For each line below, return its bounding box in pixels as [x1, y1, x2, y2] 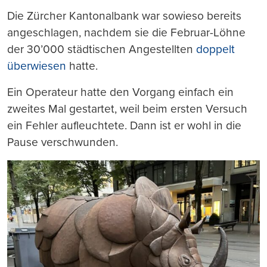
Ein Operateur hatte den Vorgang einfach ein [7, 85, 234, 99]
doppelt [196, 42, 235, 56]
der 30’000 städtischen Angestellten [7, 42, 196, 56]
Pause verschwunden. [7, 135, 118, 149]
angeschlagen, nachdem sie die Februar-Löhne [7, 26, 246, 39]
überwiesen [7, 59, 66, 73]
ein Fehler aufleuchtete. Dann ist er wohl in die [7, 119, 241, 132]
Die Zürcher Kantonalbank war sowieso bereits [7, 9, 241, 23]
